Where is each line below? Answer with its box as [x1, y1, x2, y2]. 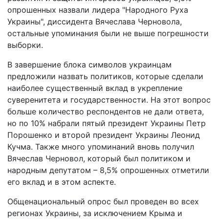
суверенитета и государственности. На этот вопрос [7, 94, 211, 105]
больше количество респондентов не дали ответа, [7, 106, 204, 116]
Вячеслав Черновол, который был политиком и [7, 153, 191, 163]
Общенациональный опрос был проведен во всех [7, 196, 199, 206]
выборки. [7, 40, 43, 50]
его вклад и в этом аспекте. [7, 176, 116, 187]
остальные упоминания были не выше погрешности [7, 28, 209, 38]
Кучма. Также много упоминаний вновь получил [7, 141, 194, 152]
